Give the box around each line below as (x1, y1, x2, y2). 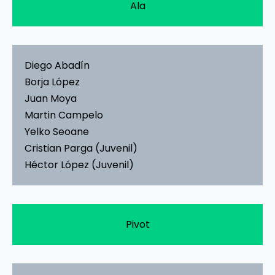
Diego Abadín (25, 58, 90, 72)
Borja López (25, 74, 80, 89)
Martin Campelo (25, 107, 103, 122)
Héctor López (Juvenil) (25, 157, 134, 172)
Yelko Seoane (25, 124, 89, 139)
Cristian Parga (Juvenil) (25, 141, 137, 155)
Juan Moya (25, 91, 77, 106)
